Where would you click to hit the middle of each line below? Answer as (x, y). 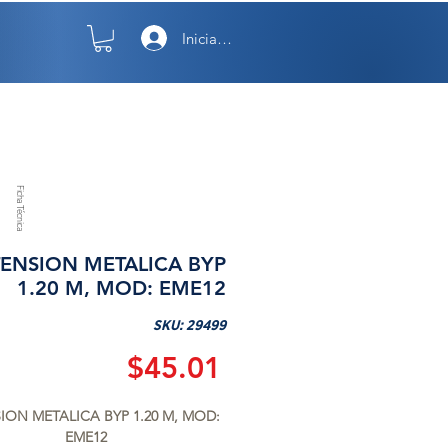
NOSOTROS (79, 96)
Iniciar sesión (224, 38)
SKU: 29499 (189, 325)
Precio (262, 366)
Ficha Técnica (21, 208)
